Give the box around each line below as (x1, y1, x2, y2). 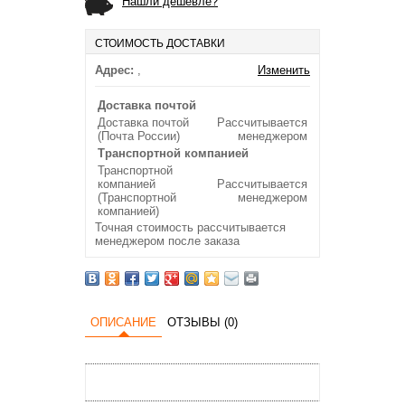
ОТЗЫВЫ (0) (167, 316, 238, 329)
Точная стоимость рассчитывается (95, 221, 286, 234)
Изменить (258, 63, 310, 77)
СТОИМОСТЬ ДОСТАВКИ (95, 37, 225, 50)
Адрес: (95, 63, 134, 77)
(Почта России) (98, 129, 180, 143)
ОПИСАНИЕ (90, 316, 156, 329)
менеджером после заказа (95, 234, 240, 248)
